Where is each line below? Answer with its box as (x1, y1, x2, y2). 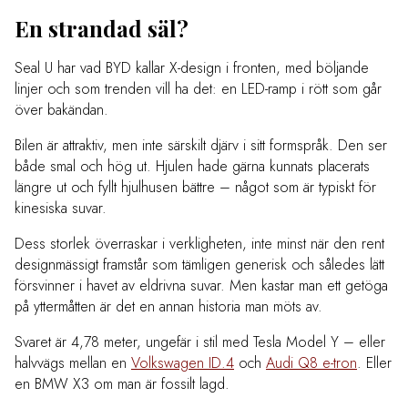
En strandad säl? (15, 14, 189, 44)
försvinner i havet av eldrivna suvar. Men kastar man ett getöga (15, 275, 388, 297)
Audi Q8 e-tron (266, 352, 357, 374)
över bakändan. (15, 99, 108, 121)
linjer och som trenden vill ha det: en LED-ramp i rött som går (15, 78, 382, 100)
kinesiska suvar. (15, 198, 107, 219)
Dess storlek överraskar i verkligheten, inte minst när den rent (15, 233, 384, 255)
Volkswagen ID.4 (131, 352, 234, 374)
